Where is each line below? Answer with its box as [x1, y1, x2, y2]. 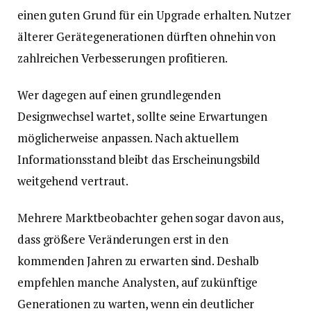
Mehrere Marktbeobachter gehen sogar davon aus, [17, 210, 284, 226]
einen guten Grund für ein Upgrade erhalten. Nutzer [17, 6, 291, 23]
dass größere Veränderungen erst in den [17, 231, 228, 248]
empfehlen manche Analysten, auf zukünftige [17, 274, 258, 291]
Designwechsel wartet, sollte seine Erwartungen [17, 108, 268, 125]
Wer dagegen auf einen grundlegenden [17, 87, 221, 103]
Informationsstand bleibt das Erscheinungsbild [17, 151, 261, 168]
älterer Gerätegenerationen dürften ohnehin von [17, 28, 276, 44]
